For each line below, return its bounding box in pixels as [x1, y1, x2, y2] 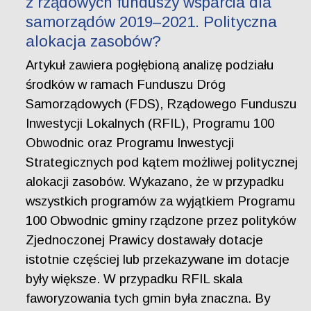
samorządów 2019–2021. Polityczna [26, 12, 278, 31]
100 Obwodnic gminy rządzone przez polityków [26, 212, 296, 228]
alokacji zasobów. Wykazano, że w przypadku [26, 174, 285, 189]
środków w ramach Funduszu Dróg [26, 76, 226, 92]
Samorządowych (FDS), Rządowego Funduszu [26, 96, 297, 111]
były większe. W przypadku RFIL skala [26, 271, 243, 286]
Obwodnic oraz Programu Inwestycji [26, 135, 235, 150]
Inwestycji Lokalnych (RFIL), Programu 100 [26, 115, 275, 131]
